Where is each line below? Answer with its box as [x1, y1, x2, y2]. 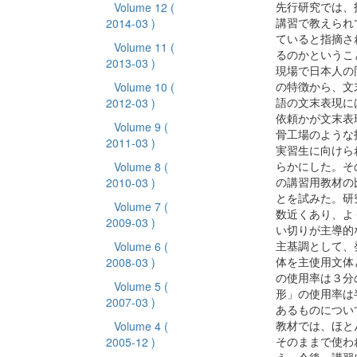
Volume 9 [113, 119, 164, 135]
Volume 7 [113, 198, 164, 214]
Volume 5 [113, 278, 164, 294]
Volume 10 [113, 79, 171, 95]
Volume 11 [113, 39, 171, 55]
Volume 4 [113, 318, 164, 334]
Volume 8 [113, 159, 164, 175]
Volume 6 [113, 238, 164, 254]
